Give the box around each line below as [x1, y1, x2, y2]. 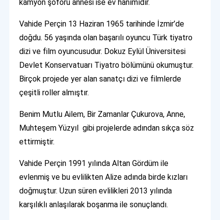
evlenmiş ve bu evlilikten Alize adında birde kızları [19, 172, 188, 182]
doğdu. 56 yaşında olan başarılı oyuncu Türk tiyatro [19, 33, 193, 43]
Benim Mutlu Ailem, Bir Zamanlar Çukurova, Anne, [19, 110, 186, 119]
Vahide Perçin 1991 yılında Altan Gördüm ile [19, 159, 169, 168]
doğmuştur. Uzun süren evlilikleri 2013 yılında [19, 186, 172, 196]
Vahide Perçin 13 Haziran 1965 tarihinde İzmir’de [19, 19, 185, 29]
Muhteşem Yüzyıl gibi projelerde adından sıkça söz [19, 123, 194, 133]
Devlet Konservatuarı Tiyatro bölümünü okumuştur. [19, 60, 194, 70]
